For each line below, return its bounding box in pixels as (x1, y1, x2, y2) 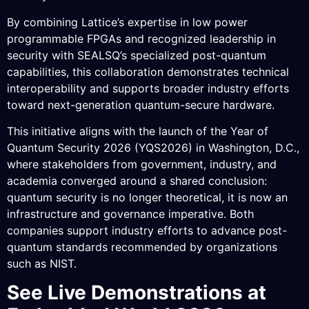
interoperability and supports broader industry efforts (7, 81, 289, 95)
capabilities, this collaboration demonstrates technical (7, 64, 289, 79)
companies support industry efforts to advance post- (7, 223, 287, 238)
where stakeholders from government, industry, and (7, 157, 277, 172)
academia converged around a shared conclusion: (7, 174, 267, 188)
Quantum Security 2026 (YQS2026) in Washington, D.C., (7, 141, 299, 155)
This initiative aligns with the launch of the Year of (7, 124, 268, 139)
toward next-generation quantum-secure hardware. (7, 97, 275, 112)
